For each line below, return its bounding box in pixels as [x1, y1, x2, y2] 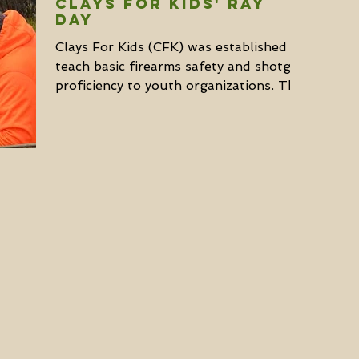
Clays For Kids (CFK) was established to [55, 39, 305, 54]
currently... [55, 97, 123, 112]
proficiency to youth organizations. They [55, 78, 309, 93]
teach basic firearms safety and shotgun [55, 58, 308, 74]
